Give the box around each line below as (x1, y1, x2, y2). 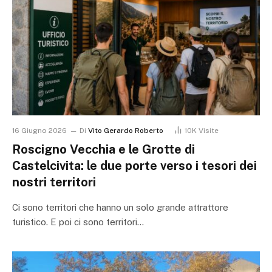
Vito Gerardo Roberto (88, 126, 163, 135)
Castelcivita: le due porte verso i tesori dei (12, 158, 257, 174)
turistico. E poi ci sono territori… (12, 217, 144, 228)
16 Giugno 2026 (12, 126, 67, 135)
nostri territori (12, 175, 96, 190)
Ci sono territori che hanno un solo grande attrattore (12, 202, 228, 213)
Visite (199, 126, 219, 135)
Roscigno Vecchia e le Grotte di (12, 142, 195, 157)
